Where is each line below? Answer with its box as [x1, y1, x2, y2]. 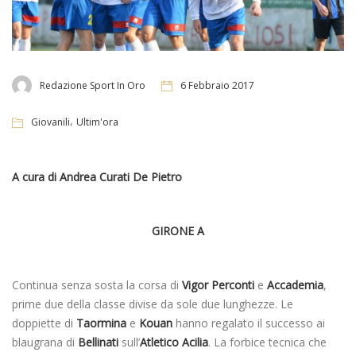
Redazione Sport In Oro [40, 78, 145, 92]
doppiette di [12, 315, 76, 331]
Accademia [267, 277, 323, 292]
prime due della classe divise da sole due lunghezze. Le [12, 296, 293, 311]
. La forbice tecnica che [208, 334, 327, 350]
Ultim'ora [76, 114, 118, 129]
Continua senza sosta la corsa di [12, 277, 182, 292]
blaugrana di [12, 334, 78, 350]
